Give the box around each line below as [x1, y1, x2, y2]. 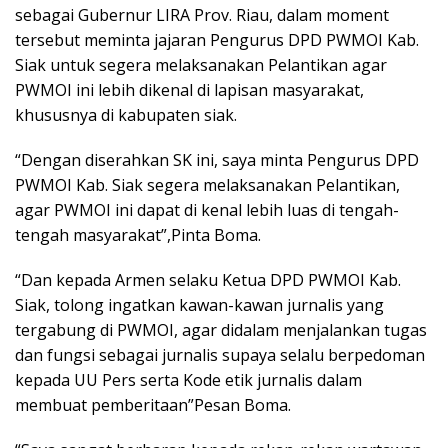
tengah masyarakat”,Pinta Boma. [15, 224, 261, 246]
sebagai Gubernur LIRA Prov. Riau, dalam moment [15, 4, 389, 26]
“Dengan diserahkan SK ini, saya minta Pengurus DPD [15, 149, 419, 171]
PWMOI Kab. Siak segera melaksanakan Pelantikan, [15, 174, 400, 196]
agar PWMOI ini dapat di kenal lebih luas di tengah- [15, 199, 399, 221]
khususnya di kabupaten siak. [15, 104, 237, 126]
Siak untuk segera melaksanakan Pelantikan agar [15, 54, 387, 76]
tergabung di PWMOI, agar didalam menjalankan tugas [15, 319, 427, 341]
